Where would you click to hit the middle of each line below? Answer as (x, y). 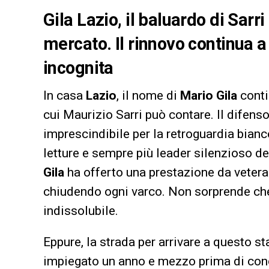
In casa (65, 96)
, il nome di (148, 96)
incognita (78, 68)
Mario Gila (209, 96)
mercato (75, 44)
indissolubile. (81, 211)
